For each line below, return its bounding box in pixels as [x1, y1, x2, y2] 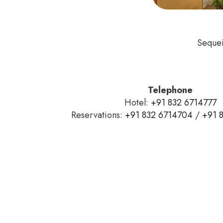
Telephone [148, 84, 193, 97]
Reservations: [71, 109, 125, 122]
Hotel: [124, 96, 151, 110]
